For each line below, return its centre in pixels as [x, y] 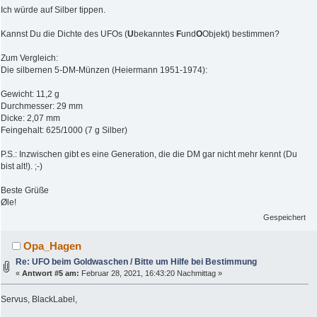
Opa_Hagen [53, 246]
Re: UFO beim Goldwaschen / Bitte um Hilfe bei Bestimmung [137, 261]
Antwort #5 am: [51, 273]
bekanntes [155, 34]
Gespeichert [285, 217]
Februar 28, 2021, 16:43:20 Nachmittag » [151, 273]
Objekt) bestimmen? [241, 34]
